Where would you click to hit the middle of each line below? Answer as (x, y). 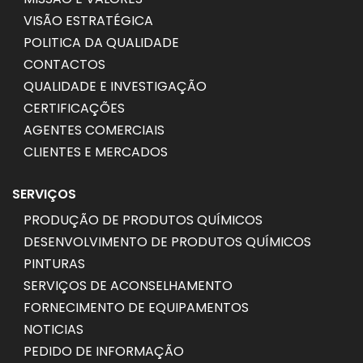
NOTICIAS (53, 329)
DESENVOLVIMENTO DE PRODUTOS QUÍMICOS (167, 241)
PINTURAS (54, 263)
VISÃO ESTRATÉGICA (88, 20)
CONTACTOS (64, 64)
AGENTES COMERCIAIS (94, 130)
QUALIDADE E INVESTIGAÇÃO (115, 86)
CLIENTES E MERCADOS (96, 152)
